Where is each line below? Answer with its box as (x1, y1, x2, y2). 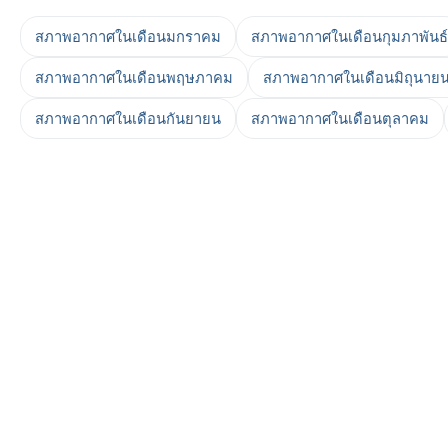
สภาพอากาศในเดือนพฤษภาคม (35, 68, 233, 87)
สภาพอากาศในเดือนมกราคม (35, 27, 221, 46)
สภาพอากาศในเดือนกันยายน (35, 109, 221, 128)
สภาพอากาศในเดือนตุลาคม (251, 109, 429, 128)
